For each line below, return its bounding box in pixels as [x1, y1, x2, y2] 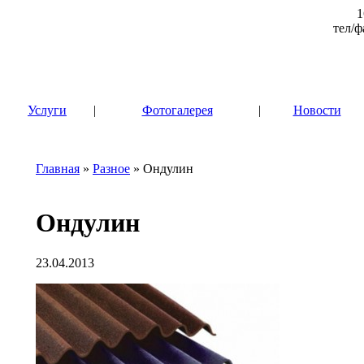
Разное [93, 162, 130, 175]
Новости [292, 103, 341, 117]
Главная [36, 162, 80, 175]
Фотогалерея [141, 103, 213, 117]
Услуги [28, 103, 67, 117]
